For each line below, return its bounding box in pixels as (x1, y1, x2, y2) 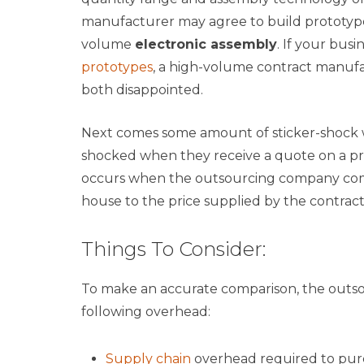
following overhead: (80, 304, 210, 320)
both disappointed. (80, 82, 203, 98)
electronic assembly (134, 37, 277, 53)
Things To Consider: (80, 237, 266, 262)
